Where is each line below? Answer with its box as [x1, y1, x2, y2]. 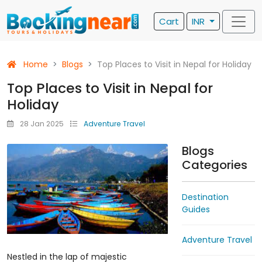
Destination [181, 191, 229, 203]
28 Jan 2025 [18, 119, 65, 129]
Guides [181, 204, 210, 215]
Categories [181, 157, 247, 173]
